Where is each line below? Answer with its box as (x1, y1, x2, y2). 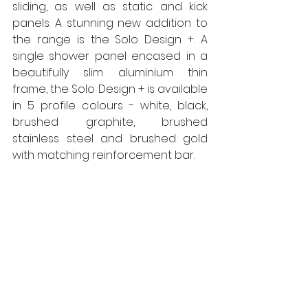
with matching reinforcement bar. (12, 147, 197, 163)
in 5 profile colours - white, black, (12, 98, 208, 113)
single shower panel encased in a (12, 48, 208, 64)
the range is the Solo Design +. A (12, 32, 208, 47)
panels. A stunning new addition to (12, 15, 208, 31)
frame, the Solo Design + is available (12, 81, 208, 97)
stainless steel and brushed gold (12, 131, 208, 146)
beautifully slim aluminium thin (12, 65, 208, 80)
